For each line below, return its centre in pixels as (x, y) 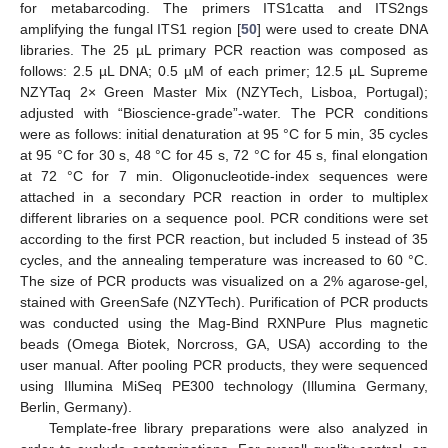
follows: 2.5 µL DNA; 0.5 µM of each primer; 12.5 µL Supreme (224, 71)
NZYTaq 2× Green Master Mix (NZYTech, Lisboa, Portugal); (224, 92)
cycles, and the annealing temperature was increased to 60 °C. (224, 260)
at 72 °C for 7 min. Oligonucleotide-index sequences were (224, 176)
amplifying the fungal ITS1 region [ (130, 29)
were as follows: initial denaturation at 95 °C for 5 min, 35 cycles (224, 134)
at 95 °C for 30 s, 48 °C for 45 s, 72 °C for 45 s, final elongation (224, 155)
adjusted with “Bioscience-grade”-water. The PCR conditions (224, 113)
